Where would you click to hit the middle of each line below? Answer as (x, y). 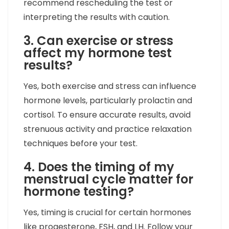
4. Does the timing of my (99, 167)
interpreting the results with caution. (97, 17)
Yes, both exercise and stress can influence (110, 86)
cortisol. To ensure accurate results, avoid (107, 115)
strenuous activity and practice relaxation (108, 129)
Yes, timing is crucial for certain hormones (107, 213)
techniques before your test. (81, 144)
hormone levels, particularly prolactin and (108, 101)
